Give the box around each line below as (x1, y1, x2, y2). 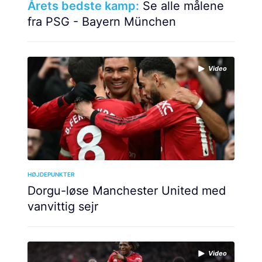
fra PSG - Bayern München (27, 15, 176, 29)
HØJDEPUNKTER (27, 171, 75, 178)
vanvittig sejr (27, 199, 98, 213)
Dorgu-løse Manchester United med (27, 184, 226, 198)
